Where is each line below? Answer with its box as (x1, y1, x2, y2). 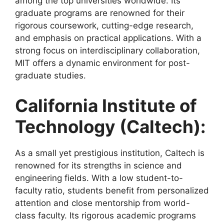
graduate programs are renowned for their (15, 8, 184, 18)
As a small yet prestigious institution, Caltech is (15, 147, 204, 158)
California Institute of (15, 94, 197, 116)
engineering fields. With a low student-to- (15, 172, 183, 183)
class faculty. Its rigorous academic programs (15, 210, 196, 220)
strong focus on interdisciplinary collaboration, (15, 45, 200, 56)
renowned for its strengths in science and (15, 160, 182, 170)
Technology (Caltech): (15, 115, 205, 137)
